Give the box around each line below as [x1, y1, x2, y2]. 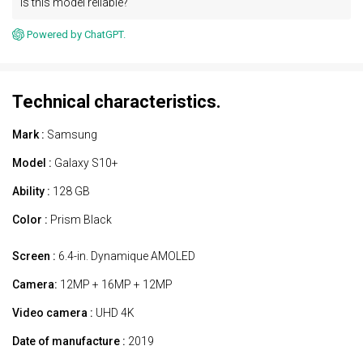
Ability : [12, 184, 50, 198]
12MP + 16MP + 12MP [58, 277, 173, 291]
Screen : [12, 249, 56, 263]
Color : [12, 212, 48, 226]
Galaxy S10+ [52, 156, 118, 169]
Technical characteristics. [12, 91, 221, 112]
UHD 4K [93, 305, 135, 319]
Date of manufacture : [12, 334, 126, 348]
